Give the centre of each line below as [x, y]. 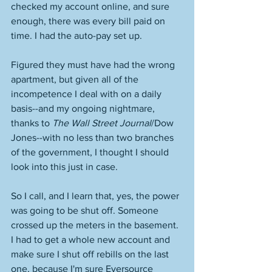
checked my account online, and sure [91, 6]
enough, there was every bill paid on [89, 21]
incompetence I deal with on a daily [87, 94]
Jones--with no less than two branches [93, 138]
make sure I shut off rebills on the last [91, 254]
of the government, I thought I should [91, 152]
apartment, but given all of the [76, 79]
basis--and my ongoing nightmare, [84, 108]
